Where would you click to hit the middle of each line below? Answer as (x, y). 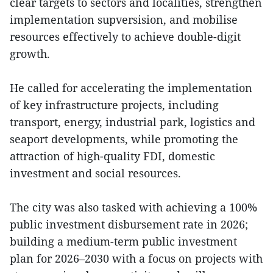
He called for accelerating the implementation (131, 87)
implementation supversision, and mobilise (124, 19)
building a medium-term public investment (123, 241)
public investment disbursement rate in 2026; (129, 224)
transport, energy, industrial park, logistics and (133, 122)
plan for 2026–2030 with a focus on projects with (136, 258)
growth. (30, 53)
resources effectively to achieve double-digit (125, 36)
